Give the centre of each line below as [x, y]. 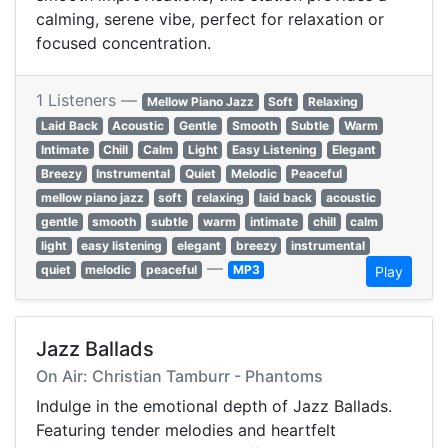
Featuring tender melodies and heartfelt [186, 430]
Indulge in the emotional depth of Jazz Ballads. [214, 406]
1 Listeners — [89, 100]
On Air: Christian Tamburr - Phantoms [179, 376]
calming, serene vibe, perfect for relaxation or [210, 19]
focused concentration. [123, 43]
